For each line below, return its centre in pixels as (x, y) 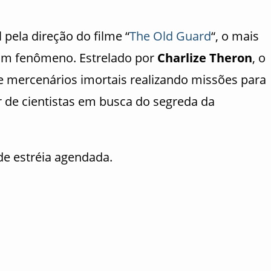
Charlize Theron (205, 58)
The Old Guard (170, 36)
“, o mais (235, 36)
